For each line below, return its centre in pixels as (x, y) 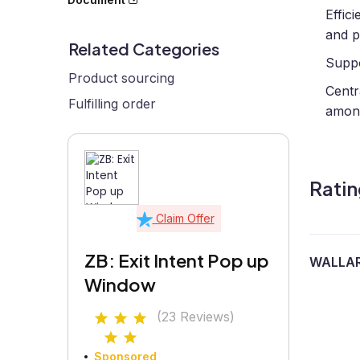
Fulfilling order (112, 104)
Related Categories (144, 48)
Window (120, 284)
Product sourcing (121, 78)
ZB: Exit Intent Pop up (177, 260)
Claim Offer (183, 218)
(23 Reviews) (196, 317)
